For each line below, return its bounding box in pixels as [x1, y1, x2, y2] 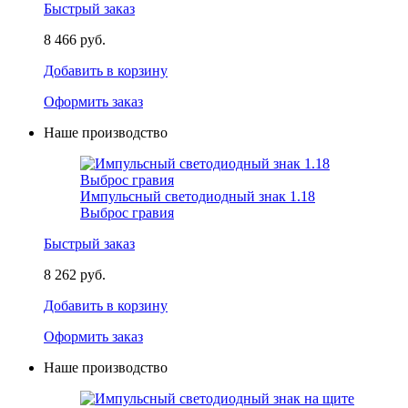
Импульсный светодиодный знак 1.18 [80, 189, 315, 205]
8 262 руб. [44, 267, 106, 283]
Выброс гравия [80, 205, 174, 221]
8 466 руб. [44, 32, 106, 48]
